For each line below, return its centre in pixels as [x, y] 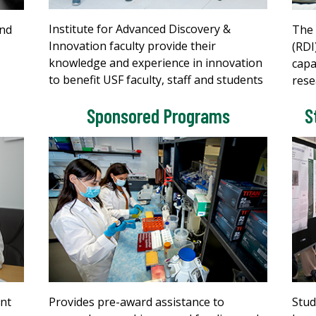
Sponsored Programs [158, 115]
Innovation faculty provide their [132, 45]
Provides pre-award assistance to [136, 302]
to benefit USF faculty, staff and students [156, 79]
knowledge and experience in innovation [156, 62]
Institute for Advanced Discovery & [140, 29]
